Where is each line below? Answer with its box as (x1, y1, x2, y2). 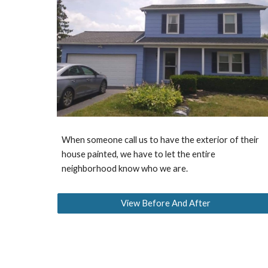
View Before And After (121, 198, 211, 209)
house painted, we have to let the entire (61, 149, 215, 160)
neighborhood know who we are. (61, 163, 188, 174)
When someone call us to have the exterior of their (61, 135, 259, 145)
